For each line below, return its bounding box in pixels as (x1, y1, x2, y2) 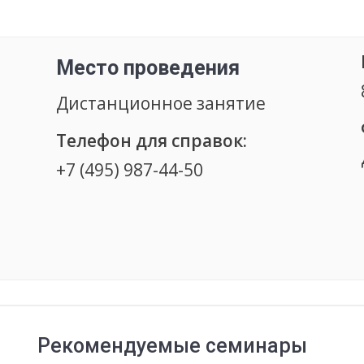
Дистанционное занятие (56, 92, 266, 115)
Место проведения (56, 56, 240, 80)
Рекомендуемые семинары (37, 334, 307, 358)
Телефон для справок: (56, 129, 248, 153)
